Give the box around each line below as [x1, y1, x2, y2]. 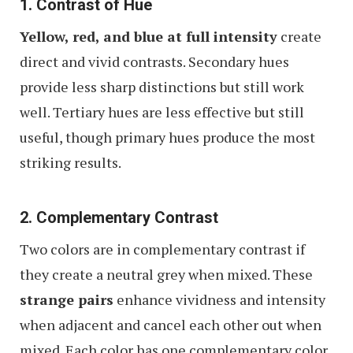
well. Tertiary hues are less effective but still [20, 102, 304, 121]
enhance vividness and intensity [113, 290, 325, 309]
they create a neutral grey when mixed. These [20, 265, 313, 284]
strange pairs [20, 290, 113, 309]
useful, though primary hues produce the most [20, 128, 315, 147]
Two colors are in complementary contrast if [20, 240, 305, 258]
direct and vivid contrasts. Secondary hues [20, 52, 289, 71]
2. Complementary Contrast [20, 208, 218, 227]
